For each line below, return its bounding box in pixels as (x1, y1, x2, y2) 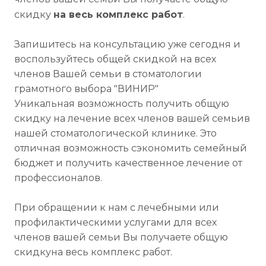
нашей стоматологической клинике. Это (14, 127, 217, 139)
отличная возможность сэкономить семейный (14, 142, 247, 154)
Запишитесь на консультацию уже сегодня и (14, 38, 240, 50)
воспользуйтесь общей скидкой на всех (14, 53, 216, 65)
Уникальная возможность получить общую (14, 97, 229, 109)
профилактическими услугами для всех (14, 216, 217, 228)
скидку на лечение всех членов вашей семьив (14, 112, 250, 124)
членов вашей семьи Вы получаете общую (14, 231, 228, 243)
